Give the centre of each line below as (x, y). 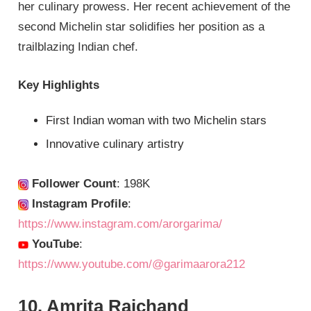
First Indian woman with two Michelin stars (157, 121)
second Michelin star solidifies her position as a (142, 27)
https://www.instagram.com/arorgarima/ (120, 224)
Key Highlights (59, 85)
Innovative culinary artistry (115, 144)
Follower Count (73, 184)
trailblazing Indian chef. (78, 47)
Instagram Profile (78, 204)
